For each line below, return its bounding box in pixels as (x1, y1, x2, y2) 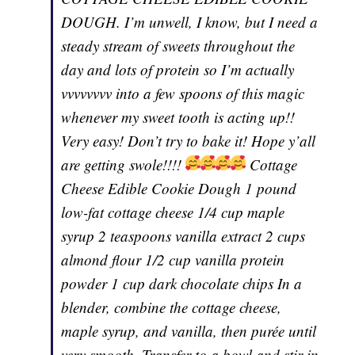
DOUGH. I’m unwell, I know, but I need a (61, 12, 319, 32)
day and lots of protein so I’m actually (61, 59, 295, 80)
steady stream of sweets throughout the (61, 36, 296, 56)
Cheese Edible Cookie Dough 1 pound (61, 178, 297, 199)
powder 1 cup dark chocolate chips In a (61, 273, 303, 294)
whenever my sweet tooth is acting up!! (61, 107, 296, 128)
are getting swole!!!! (61, 155, 186, 175)
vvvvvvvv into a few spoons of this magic (61, 83, 305, 104)
